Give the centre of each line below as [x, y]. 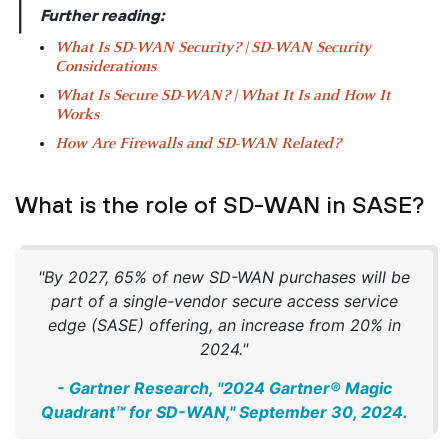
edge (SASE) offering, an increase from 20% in [224, 324]
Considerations [105, 66]
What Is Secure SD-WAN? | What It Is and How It [222, 95]
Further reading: [102, 14]
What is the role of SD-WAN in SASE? [219, 204]
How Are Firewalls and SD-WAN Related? [198, 143]
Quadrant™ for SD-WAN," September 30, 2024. [224, 411]
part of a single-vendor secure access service [224, 300]
